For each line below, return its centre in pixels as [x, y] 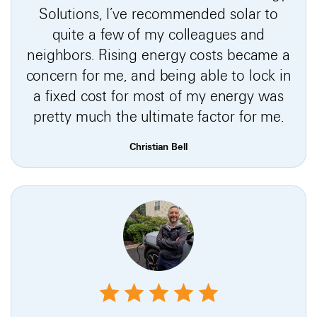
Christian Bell [158, 146]
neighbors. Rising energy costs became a [158, 55]
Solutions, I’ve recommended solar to [158, 14]
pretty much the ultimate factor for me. [158, 116]
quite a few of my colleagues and [158, 34]
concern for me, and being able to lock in [158, 75]
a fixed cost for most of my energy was [158, 96]
